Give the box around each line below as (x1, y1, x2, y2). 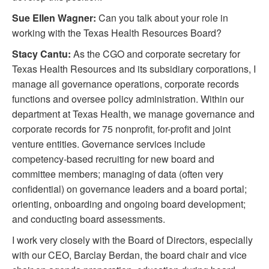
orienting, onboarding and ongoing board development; (12, 197, 246, 211)
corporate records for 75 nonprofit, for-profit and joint (12, 122, 231, 136)
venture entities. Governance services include (12, 137, 205, 151)
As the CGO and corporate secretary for (71, 47, 240, 61)
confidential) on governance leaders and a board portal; (12, 182, 247, 196)
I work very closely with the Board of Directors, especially (12, 233, 253, 247)
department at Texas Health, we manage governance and (12, 107, 255, 121)
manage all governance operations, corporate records (12, 77, 239, 91)
